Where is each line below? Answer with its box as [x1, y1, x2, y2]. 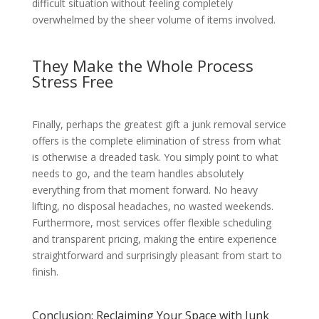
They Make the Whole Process [31, 55, 253, 77]
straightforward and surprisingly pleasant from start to [31, 249, 282, 263]
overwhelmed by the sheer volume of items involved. [31, 13, 276, 27]
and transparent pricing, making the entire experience [31, 232, 277, 246]
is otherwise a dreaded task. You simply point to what [31, 150, 278, 164]
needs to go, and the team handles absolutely [31, 167, 244, 181]
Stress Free [31, 70, 113, 93]
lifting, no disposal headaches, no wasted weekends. [31, 199, 273, 214]
